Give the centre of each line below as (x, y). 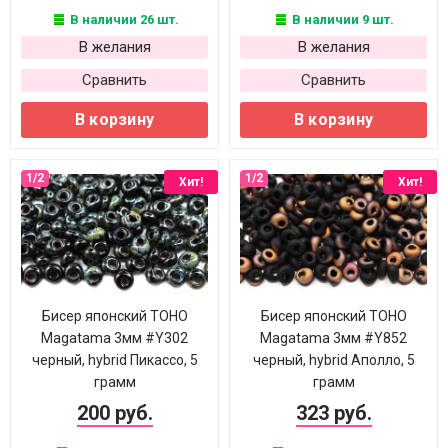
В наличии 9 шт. (341, 19)
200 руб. (114, 413)
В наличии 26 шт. (122, 19)
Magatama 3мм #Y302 (114, 338)
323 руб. (333, 413)
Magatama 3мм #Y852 (333, 338)
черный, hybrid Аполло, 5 (333, 360)
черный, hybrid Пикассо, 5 (114, 360)
